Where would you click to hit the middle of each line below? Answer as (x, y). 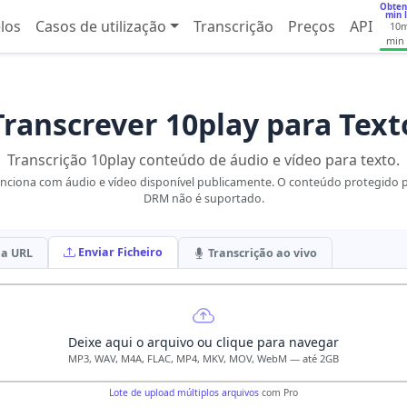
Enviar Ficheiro (120, 252)
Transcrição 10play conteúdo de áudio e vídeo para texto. (203, 160)
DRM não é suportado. (203, 199)
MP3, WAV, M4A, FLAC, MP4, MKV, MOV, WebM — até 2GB (203, 358)
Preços (311, 26)
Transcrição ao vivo (263, 253)
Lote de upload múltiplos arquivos (184, 392)
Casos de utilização (101, 26)
